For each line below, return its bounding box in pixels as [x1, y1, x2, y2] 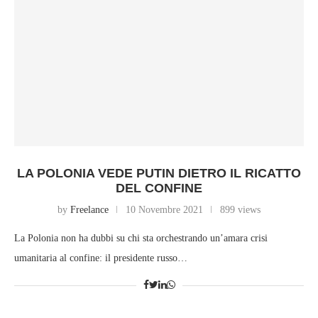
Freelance [70, 204, 109, 216]
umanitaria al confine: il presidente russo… [14, 253, 187, 264]
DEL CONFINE [116, 181, 202, 196]
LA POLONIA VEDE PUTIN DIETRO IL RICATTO [17, 166, 301, 181]
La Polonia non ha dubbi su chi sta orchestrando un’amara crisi [14, 233, 268, 244]
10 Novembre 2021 [126, 204, 203, 216]
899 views [220, 204, 261, 216]
